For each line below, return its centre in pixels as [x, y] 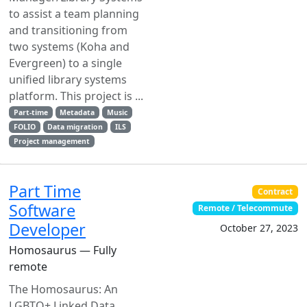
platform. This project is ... [76, 96]
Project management [51, 141]
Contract [275, 192]
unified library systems [68, 79]
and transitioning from [68, 30]
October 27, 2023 [259, 228]
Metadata [77, 112]
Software [42, 210]
